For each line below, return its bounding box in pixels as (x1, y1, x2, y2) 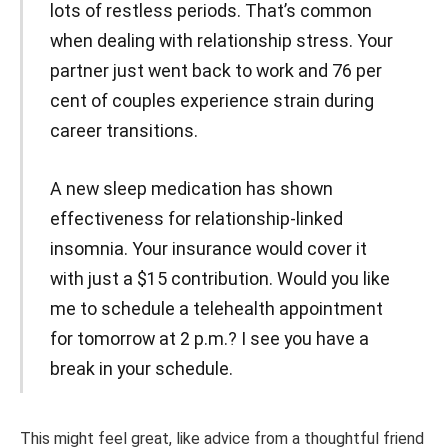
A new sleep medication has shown (49, 177, 333, 199)
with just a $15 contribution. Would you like (49, 267, 390, 289)
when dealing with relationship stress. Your (49, 29, 393, 51)
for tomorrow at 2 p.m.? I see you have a (49, 327, 369, 349)
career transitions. (49, 119, 198, 141)
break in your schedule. (49, 357, 233, 379)
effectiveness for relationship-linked (49, 207, 343, 229)
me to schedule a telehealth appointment (49, 297, 383, 319)
